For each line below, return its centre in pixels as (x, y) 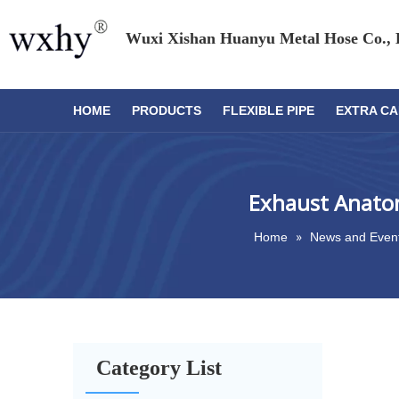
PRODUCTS (167, 110)
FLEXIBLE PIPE (269, 110)
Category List (159, 368)
